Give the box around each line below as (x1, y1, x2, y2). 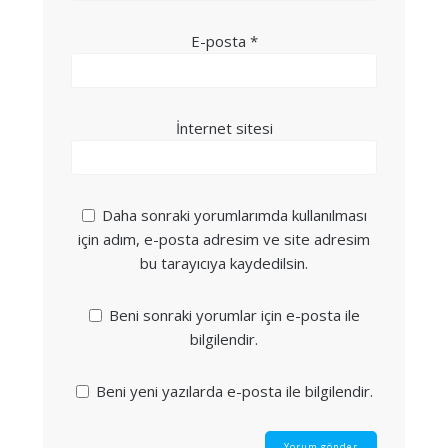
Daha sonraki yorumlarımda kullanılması (101, 204, 367, 225)
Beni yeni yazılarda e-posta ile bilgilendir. (95, 380, 373, 401)
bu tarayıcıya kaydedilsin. (140, 252, 308, 273)
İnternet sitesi (175, 117, 273, 138)
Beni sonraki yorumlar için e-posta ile (108, 304, 360, 325)
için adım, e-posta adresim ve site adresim (78, 228, 370, 249)
